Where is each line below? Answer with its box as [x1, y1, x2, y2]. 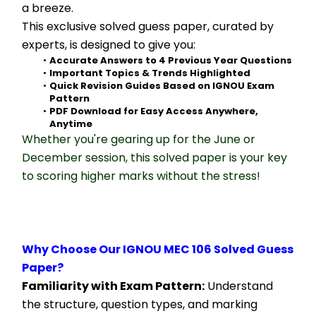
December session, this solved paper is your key [22, 150, 287, 166]
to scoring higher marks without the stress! [22, 168, 260, 184]
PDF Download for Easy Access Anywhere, [49, 104, 258, 118]
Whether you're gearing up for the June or [22, 131, 255, 147]
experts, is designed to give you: [22, 37, 195, 53]
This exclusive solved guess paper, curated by [22, 18, 274, 35]
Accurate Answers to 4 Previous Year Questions [49, 54, 292, 67]
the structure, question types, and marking [22, 296, 257, 312]
